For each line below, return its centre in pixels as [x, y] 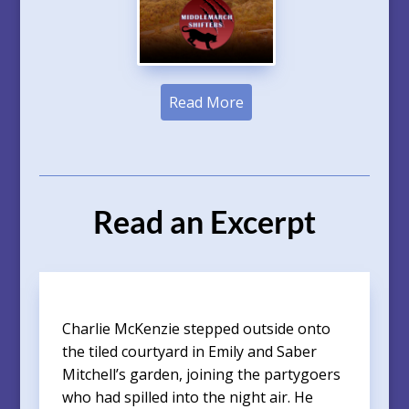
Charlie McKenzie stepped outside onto [196, 328]
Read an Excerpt [204, 221]
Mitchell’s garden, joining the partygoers [201, 374]
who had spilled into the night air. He [187, 397]
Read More [206, 102]
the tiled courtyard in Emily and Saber [189, 351]
